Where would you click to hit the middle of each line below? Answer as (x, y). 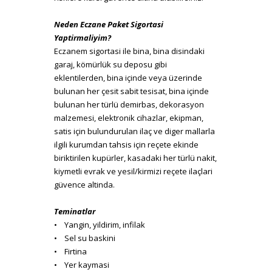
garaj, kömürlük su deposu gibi (110, 64)
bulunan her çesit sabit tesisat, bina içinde (131, 91)
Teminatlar (75, 211)
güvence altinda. (84, 184)
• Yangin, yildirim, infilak (100, 224)
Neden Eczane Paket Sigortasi (109, 24)
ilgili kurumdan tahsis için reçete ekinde (126, 144)
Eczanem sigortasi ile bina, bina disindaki (129, 51)
